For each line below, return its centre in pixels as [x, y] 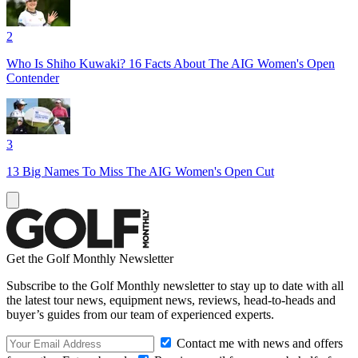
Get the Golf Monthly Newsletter [90, 258]
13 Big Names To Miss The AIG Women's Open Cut [140, 171]
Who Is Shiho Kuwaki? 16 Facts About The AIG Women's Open [171, 63]
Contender [33, 78]
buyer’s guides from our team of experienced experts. [140, 314]
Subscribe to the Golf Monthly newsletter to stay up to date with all [175, 285]
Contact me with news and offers [258, 343]
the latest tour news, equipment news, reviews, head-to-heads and [171, 300]
